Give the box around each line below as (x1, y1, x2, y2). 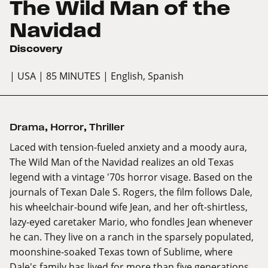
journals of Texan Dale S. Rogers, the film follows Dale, (10, 185, 252, 198)
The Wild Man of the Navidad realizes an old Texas (10, 155, 234, 168)
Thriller (89, 121, 124, 132)
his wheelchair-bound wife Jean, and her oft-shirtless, (10, 200, 248, 213)
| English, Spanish (103, 69, 184, 82)
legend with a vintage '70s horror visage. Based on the (10, 170, 252, 183)
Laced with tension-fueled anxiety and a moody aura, (10, 140, 247, 153)
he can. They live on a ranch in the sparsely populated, (10, 230, 254, 243)
